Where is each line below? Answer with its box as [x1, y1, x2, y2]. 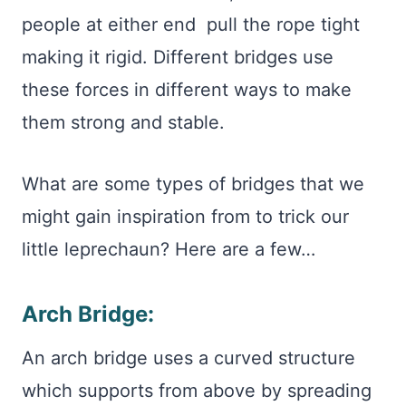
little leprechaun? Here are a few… [22, 238, 315, 260]
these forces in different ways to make [22, 79, 352, 101]
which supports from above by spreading [22, 380, 372, 401]
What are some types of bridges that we [22, 173, 364, 195]
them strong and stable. [22, 111, 230, 133]
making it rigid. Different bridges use [22, 46, 333, 68]
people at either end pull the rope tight [22, 14, 360, 35]
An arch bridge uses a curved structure [22, 347, 355, 369]
